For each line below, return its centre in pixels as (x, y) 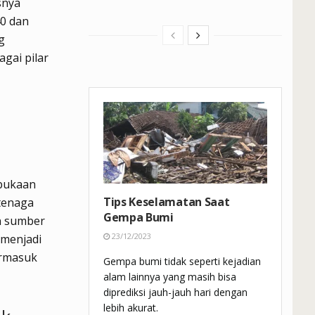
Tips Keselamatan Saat (167, 202)
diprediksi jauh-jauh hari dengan (175, 292)
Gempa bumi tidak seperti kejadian (182, 262)
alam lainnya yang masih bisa (170, 277)
